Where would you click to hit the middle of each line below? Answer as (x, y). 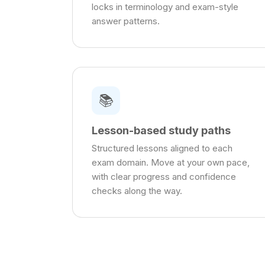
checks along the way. (137, 191)
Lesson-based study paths (161, 131)
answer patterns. (126, 21)
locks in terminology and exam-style (165, 7)
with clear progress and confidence (164, 177)
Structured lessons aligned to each (162, 148)
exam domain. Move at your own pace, (171, 163)
